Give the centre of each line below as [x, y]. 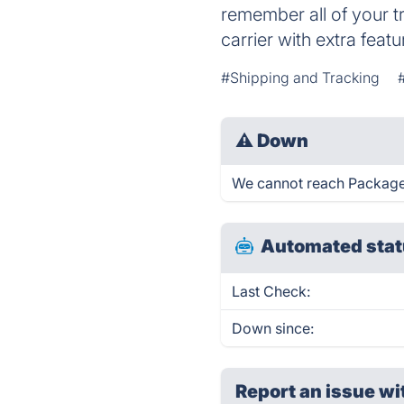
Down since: [273, 328]
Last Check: [271, 291]
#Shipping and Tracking [301, 78]
